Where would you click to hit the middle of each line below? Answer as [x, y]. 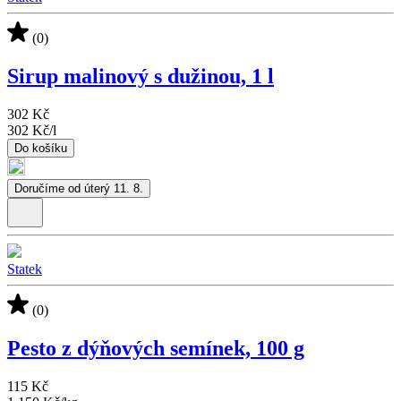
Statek [25, 269]
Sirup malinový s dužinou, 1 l [141, 76]
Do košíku [41, 148]
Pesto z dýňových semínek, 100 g [156, 348]
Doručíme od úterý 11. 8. [79, 188]
